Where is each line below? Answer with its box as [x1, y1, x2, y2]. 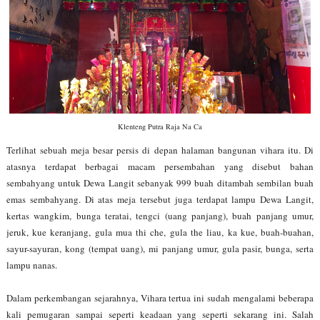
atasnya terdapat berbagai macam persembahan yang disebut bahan [6, 160, 314, 173]
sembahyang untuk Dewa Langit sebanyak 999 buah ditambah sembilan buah [6, 176, 314, 189]
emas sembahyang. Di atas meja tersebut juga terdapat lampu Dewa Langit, [6, 193, 314, 206]
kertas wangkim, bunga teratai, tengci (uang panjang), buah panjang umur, [6, 209, 314, 222]
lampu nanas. [6, 259, 57, 271]
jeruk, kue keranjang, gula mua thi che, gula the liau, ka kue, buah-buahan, [6, 226, 314, 239]
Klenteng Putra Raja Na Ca [117, 121, 202, 131]
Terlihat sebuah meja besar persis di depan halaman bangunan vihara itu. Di [6, 144, 314, 156]
